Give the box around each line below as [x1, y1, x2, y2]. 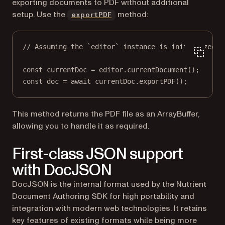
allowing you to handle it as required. [12, 120, 149, 132]
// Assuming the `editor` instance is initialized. [23, 42, 219, 51]
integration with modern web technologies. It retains [12, 202, 207, 214]
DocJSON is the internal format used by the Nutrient [12, 178, 206, 190]
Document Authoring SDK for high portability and [12, 190, 194, 202]
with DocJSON [12, 159, 112, 181]
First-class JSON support [12, 143, 183, 165]
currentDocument [127, 65, 187, 74]
